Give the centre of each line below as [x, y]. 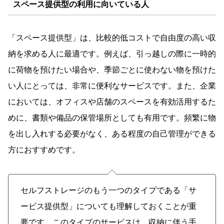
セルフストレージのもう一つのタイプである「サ [108, 190]
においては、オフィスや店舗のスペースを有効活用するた [112, 101]
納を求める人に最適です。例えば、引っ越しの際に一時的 [112, 53]
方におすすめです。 [44, 149]
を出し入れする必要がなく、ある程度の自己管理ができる [112, 133]
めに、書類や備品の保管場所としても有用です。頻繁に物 [112, 117]
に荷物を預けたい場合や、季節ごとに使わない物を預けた [112, 69]
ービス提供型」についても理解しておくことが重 [108, 206]
